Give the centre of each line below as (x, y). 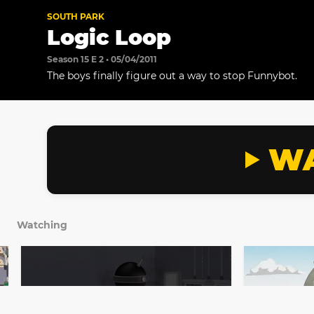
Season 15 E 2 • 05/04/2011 (102, 60)
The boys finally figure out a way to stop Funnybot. (172, 76)
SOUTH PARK (76, 17)
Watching (42, 225)
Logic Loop (109, 38)
